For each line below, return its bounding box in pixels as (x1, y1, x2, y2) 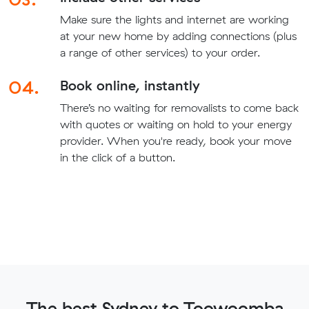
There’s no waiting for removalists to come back (59, 101, 299, 115)
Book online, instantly (59, 77, 200, 94)
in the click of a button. (59, 150, 175, 165)
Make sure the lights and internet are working (59, 12, 289, 27)
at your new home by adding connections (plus (59, 29, 297, 43)
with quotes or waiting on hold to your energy (59, 117, 292, 132)
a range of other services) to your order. (59, 46, 260, 60)
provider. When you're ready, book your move (59, 134, 292, 148)
